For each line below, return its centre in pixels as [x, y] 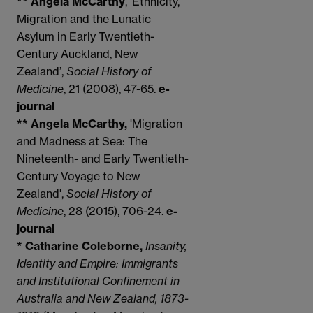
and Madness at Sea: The [82, 141]
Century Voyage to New [79, 176]
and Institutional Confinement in [98, 281]
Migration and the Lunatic [84, 19]
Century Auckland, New [78, 54]
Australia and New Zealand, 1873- [103, 299]
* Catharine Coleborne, [80, 246]
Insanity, [166, 246]
